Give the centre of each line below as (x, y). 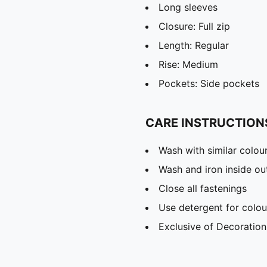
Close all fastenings (203, 188)
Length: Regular (194, 45)
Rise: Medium (188, 64)
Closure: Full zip (194, 26)
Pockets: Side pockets (209, 83)
